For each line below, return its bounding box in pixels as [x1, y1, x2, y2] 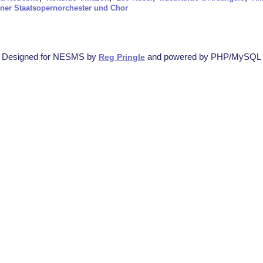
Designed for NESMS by [2, 51, 99, 62]
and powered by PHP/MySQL [145, 51, 261, 62]
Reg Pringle [99, 52, 145, 62]
